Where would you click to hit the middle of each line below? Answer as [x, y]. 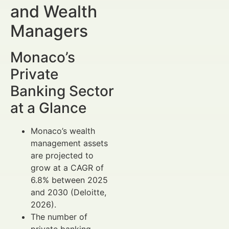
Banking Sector [62, 91]
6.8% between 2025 [69, 180]
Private [34, 74]
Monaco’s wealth [63, 131]
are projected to [62, 156]
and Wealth [54, 12]
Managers [49, 31]
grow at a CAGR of [67, 168]
